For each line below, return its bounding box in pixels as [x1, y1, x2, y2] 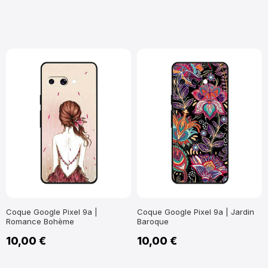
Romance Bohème [6, 216, 74, 226]
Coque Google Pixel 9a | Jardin [137, 206, 254, 217]
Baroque [137, 216, 169, 226]
